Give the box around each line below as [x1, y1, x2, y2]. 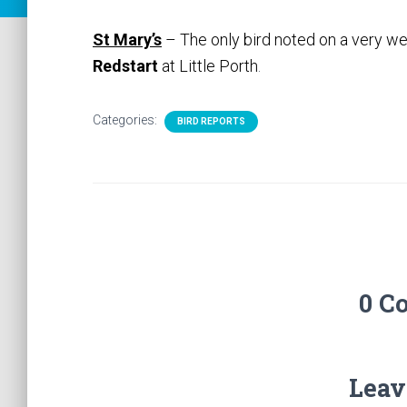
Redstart [93, 56, 158, 75]
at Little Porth [158, 56, 258, 75]
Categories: [93, 113, 160, 127]
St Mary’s [93, 30, 162, 49]
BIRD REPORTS [177, 116, 245, 126]
